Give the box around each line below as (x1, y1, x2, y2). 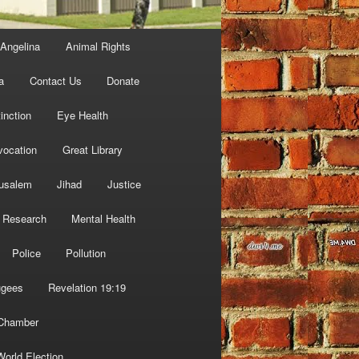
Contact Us (29, 73, 82, 89)
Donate (107, 73, 140, 89)
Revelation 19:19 (48, 280, 127, 296)
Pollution (66, 245, 107, 261)
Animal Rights (65, 38, 131, 54)
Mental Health (71, 211, 136, 227)
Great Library (62, 142, 123, 158)
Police (11, 245, 41, 261)
